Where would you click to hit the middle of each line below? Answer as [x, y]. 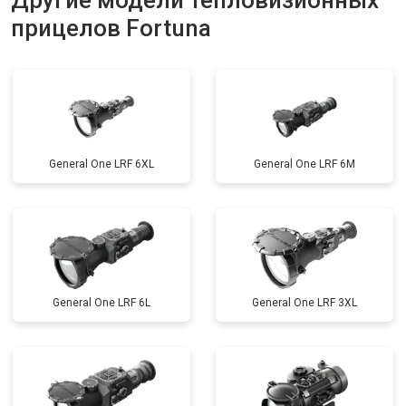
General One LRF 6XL [101, 164]
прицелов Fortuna [111, 28]
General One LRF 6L [101, 303]
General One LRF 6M [304, 164]
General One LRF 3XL [304, 303]
